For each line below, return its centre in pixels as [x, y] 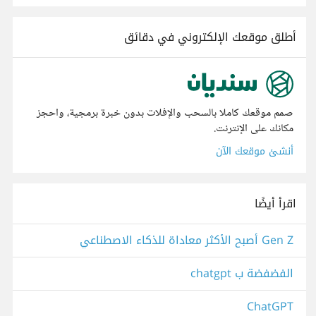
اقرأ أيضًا [275, 204]
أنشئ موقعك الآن [255, 152]
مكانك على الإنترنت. [254, 129]
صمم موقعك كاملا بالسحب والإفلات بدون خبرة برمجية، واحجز [165, 114]
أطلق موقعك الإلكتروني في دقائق [210, 37]
